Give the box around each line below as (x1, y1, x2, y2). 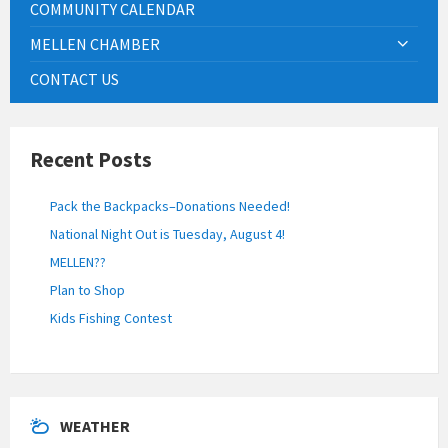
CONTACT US (30, 69, 119, 90)
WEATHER (60, 416, 130, 437)
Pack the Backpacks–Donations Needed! (50, 197, 290, 216)
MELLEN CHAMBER (30, 34, 160, 55)
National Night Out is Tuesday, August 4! (50, 225, 285, 244)
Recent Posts (30, 146, 152, 174)
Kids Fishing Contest (50, 309, 172, 328)
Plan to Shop (50, 281, 125, 300)
